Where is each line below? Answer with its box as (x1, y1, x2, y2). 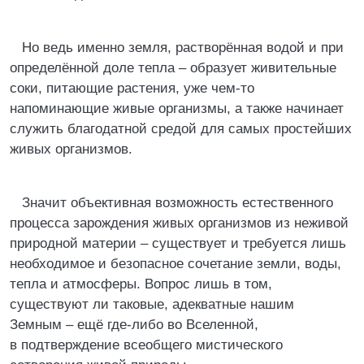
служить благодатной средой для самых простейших (10, 121, 352, 136)
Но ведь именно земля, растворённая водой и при (22, 40, 344, 55)
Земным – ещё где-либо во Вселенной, (10, 317, 258, 332)
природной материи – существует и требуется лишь (10, 236, 346, 251)
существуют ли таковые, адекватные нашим (10, 297, 294, 312)
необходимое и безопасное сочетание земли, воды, (10, 256, 341, 271)
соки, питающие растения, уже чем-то (10, 80, 254, 96)
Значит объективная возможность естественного (22, 195, 333, 210)
